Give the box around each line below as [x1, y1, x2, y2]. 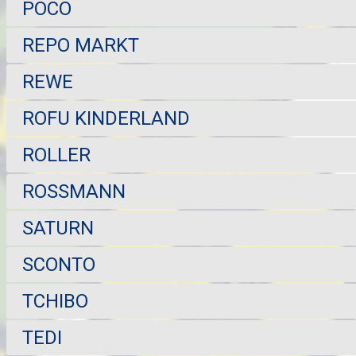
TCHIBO [22, 290, 88, 312]
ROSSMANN [22, 180, 126, 203]
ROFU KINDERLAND [22, 107, 190, 130]
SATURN [22, 217, 94, 239]
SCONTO [22, 253, 95, 276]
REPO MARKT [22, 34, 139, 56]
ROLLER [22, 144, 91, 166]
